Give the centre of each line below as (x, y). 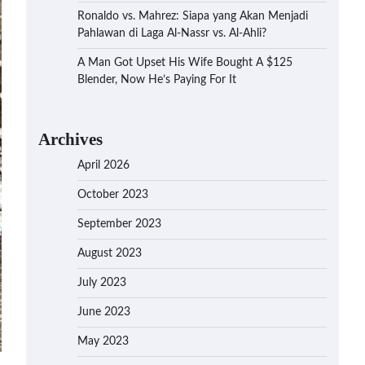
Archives (70, 139)
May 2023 (103, 341)
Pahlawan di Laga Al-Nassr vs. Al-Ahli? (172, 33)
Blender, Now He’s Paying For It (157, 80)
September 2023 (119, 224)
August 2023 (110, 253)
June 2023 (104, 312)
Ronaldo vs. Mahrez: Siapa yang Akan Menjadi (193, 16)
